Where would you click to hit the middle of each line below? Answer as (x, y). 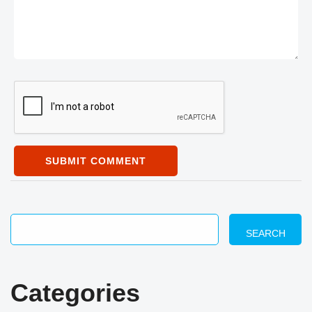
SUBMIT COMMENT (96, 161)
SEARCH (265, 233)
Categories (75, 292)
